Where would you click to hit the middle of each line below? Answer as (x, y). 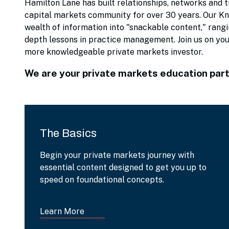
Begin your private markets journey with (117, 155)
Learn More (62, 211)
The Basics (68, 133)
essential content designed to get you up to (123, 167)
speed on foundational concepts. (102, 180)
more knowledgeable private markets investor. (114, 52)
